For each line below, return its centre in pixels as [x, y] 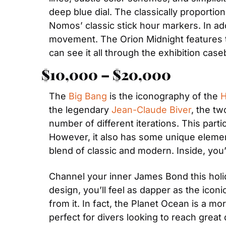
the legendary [80, 110]
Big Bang [88, 96]
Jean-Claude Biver [151, 110]
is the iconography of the [164, 96]
